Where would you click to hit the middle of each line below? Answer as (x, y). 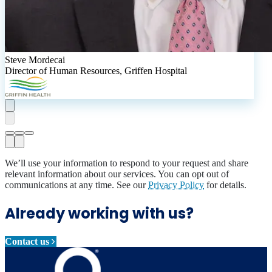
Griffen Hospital (156, 71)
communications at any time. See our (76, 185)
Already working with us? (101, 214)
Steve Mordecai (35, 60)
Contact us (27, 242)
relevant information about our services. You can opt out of (117, 174)
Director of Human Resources (62, 71)
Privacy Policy (176, 185)
